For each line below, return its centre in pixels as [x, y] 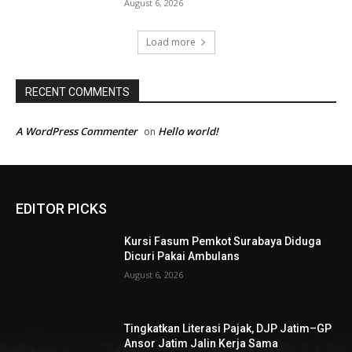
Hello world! [188, 131]
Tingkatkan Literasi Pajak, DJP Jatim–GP [228, 329]
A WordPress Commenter [77, 131]
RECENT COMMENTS [77, 92]
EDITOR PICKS [61, 208]
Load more [170, 42]
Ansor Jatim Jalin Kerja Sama [202, 344]
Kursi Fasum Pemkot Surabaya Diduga [223, 241]
